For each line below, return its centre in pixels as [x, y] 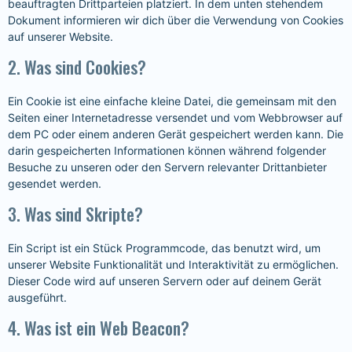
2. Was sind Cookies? [77, 67]
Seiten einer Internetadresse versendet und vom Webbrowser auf [175, 117]
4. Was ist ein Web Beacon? [99, 328]
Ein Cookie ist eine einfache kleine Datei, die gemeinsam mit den [172, 101]
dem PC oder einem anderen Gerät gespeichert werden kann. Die [176, 134]
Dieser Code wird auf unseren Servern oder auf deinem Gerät [165, 281]
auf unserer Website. [60, 37]
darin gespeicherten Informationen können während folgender [167, 150]
